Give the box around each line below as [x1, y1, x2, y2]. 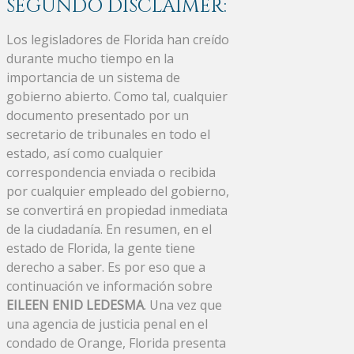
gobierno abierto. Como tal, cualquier [6, 87, 228, 105]
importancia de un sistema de [6, 68, 180, 86]
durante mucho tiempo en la [6, 49, 174, 67]
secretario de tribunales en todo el [6, 125, 210, 143]
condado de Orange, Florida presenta [6, 333, 226, 352]
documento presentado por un [6, 106, 189, 124]
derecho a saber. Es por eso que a [6, 258, 205, 276]
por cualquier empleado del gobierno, [6, 182, 229, 200]
